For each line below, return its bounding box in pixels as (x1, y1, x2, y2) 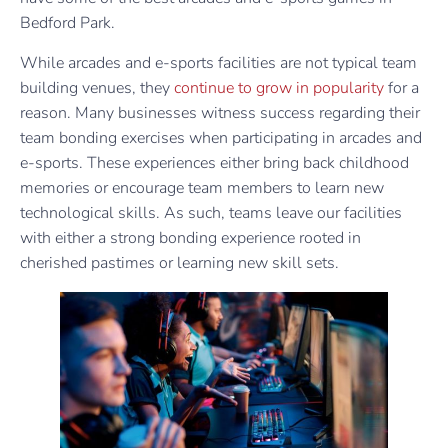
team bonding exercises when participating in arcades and (20, 126, 422, 149)
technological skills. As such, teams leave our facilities (20, 201, 402, 224)
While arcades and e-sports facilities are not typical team (20, 51, 417, 74)
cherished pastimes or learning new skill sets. (20, 251, 339, 274)
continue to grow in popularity (174, 76, 384, 99)
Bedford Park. (20, 12, 119, 35)
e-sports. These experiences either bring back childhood (20, 151, 409, 174)
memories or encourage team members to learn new (20, 176, 384, 199)
